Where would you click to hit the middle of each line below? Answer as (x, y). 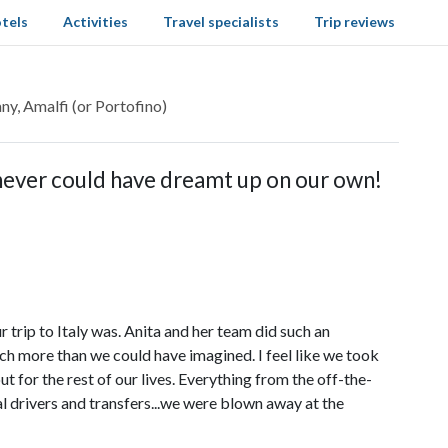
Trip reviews (355, 21)
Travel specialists (220, 21)
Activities (95, 21)
